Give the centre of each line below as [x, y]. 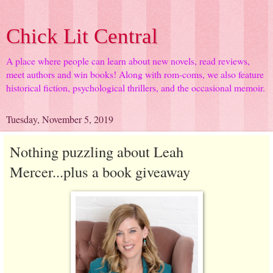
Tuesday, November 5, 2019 [60, 119]
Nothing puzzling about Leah [97, 151]
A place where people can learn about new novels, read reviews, [128, 61]
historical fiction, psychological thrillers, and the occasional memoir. [136, 87]
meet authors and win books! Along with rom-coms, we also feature [135, 74]
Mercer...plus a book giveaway [100, 172]
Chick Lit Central [82, 36]
